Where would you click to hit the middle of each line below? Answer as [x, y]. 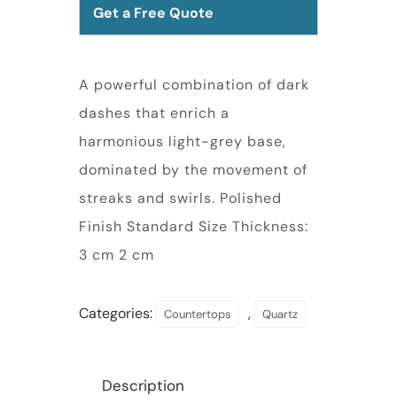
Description [143, 385]
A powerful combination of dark [194, 84]
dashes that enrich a [154, 113]
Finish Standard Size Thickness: [194, 226]
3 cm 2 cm [117, 254]
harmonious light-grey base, [183, 141]
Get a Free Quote [153, 12]
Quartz [280, 314]
